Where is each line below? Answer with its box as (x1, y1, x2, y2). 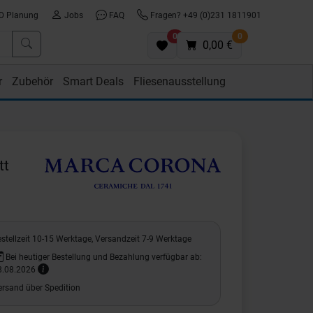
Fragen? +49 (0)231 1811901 (148, 10, 261, 20)
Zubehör (12, 75, 53, 88)
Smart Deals (63, 75, 124, 88)
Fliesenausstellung (133, 75, 226, 88)
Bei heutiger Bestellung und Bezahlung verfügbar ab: (3, 252, 202, 262)
